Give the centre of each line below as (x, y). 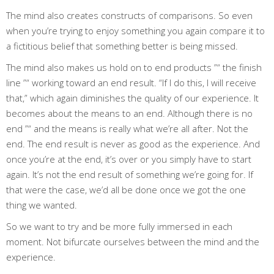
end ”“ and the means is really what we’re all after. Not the (127, 128)
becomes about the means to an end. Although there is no (129, 113)
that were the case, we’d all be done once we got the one (126, 189)
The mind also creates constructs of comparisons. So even (129, 15)
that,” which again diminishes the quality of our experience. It (132, 98)
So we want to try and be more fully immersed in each (119, 226)
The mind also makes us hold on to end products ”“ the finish (134, 67)
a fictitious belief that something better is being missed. (122, 46)
